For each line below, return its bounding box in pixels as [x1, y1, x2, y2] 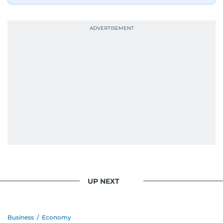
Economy [42, 214, 71, 221]
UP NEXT [88, 176, 119, 186]
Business [7, 214, 34, 221]
